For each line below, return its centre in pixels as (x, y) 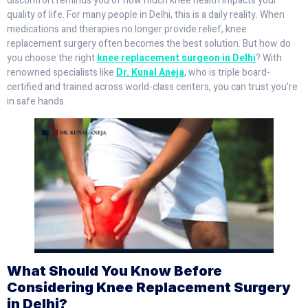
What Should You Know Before (114, 271)
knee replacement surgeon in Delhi (176, 58)
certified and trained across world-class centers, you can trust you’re (152, 87)
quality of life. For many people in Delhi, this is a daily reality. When (146, 14)
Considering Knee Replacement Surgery (149, 287)
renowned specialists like (62, 72)
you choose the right (52, 58)
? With (269, 58)
